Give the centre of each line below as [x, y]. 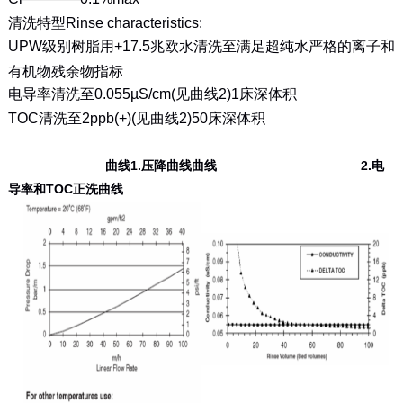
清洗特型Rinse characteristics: [105, 22]
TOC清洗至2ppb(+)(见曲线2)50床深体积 [136, 118]
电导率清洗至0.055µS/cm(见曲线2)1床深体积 [152, 94]
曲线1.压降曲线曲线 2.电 [196, 166]
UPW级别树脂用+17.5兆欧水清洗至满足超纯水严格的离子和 [201, 46]
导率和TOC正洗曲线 [65, 189]
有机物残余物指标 [65, 70]
